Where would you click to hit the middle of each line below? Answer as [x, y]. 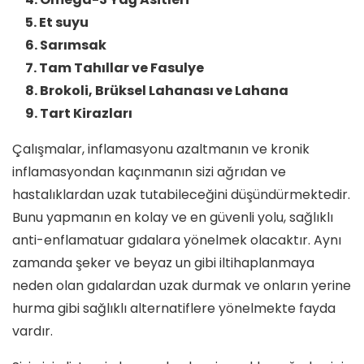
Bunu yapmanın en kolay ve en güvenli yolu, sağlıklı [173, 217]
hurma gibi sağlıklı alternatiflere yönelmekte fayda [174, 308]
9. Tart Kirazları [79, 113]
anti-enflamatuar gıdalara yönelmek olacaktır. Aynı [177, 240]
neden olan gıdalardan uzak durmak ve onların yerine [182, 285]
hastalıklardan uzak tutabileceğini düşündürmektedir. [181, 194]
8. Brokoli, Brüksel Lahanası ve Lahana [157, 90]
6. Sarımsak [66, 45]
